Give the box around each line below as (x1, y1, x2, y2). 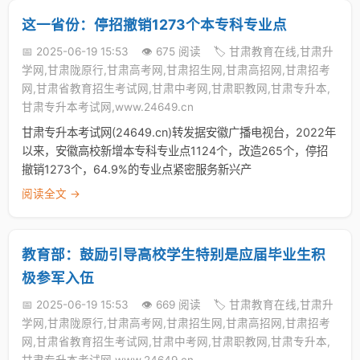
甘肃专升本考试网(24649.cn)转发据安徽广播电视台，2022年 (22, 125, 336, 139)
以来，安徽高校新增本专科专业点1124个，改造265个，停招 (22, 144, 328, 157)
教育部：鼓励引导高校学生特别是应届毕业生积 (22, 246, 325, 263)
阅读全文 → (22, 187, 80, 200)
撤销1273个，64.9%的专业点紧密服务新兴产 (22, 162, 252, 176)
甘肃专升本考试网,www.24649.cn (22, 100, 194, 113)
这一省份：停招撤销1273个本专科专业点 (22, 16, 287, 33)
